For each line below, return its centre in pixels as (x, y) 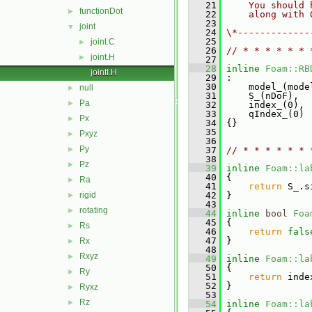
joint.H (103, 57)
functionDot (101, 11)
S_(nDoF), (260, 96)
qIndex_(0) (263, 114)
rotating (94, 210)
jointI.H (104, 72)
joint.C (103, 42)
